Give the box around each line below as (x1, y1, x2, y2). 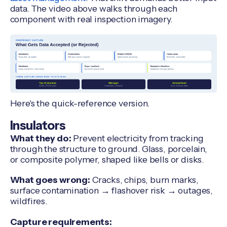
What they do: (10, 132, 71, 143)
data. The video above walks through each (10, 3, 177, 14)
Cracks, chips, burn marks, (90, 174, 199, 185)
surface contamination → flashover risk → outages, (10, 185, 213, 196)
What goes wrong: (10, 174, 90, 185)
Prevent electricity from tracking (71, 132, 204, 143)
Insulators (10, 118, 66, 133)
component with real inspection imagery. (10, 14, 172, 25)
